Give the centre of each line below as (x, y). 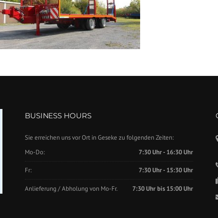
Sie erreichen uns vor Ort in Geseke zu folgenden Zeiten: (99, 138)
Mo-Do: (35, 152)
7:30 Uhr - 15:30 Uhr (166, 170)
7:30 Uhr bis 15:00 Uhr (163, 188)
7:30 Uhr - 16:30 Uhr (166, 152)
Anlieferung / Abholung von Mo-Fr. (71, 188)
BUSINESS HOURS (58, 116)
